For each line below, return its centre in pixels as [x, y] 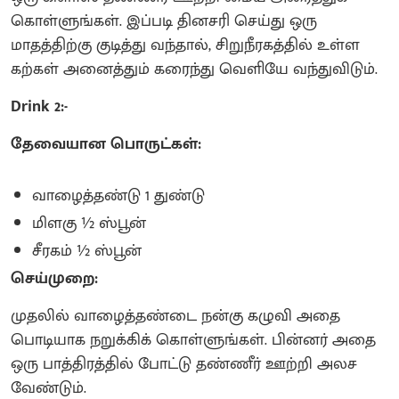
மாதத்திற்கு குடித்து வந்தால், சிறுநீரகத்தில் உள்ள [185, 45]
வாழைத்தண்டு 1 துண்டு [118, 195]
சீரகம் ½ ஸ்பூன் [87, 251]
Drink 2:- [41, 106]
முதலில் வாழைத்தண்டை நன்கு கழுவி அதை [175, 316]
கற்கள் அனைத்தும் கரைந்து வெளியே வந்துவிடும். [196, 69]
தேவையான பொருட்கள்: [108, 144]
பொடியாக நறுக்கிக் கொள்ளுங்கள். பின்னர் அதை [193, 340]
